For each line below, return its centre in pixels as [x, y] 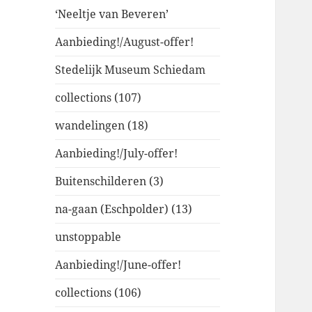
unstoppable [88, 237]
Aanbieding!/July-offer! [117, 154]
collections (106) [99, 293]
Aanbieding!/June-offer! [118, 265]
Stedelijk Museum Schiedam [131, 70]
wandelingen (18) [102, 126]
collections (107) [99, 98]
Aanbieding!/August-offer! [125, 42]
